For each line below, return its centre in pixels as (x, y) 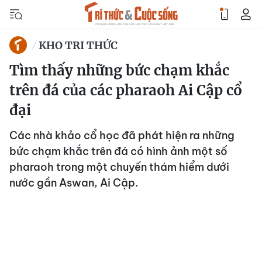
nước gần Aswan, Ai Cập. (74, 183)
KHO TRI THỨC (78, 45)
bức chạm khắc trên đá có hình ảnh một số (118, 151)
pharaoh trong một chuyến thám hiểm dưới (119, 167)
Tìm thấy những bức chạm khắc (119, 70)
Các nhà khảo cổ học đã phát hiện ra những (122, 135)
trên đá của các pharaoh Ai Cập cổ (126, 90)
